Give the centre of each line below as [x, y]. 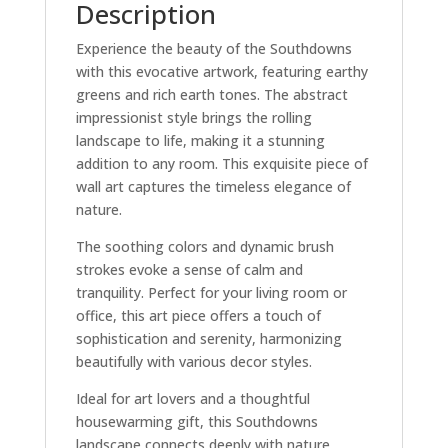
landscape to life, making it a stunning [200, 140]
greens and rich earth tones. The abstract [211, 94]
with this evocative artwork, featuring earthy [221, 71]
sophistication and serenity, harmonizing [208, 338]
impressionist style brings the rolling [193, 117]
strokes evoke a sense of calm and [189, 269]
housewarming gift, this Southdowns [196, 421]
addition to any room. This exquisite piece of [221, 163]
